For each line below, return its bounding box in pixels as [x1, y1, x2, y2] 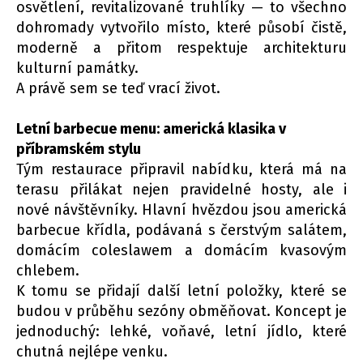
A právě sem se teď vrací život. [16, 79, 220, 98]
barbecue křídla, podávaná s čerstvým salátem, [16, 221, 347, 240]
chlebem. [16, 262, 79, 280]
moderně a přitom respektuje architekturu [16, 39, 347, 58]
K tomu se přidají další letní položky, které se [16, 282, 347, 301]
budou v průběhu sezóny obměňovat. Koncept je [16, 302, 347, 321]
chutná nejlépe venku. [16, 343, 168, 361]
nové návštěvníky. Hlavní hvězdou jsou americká [16, 201, 347, 220]
